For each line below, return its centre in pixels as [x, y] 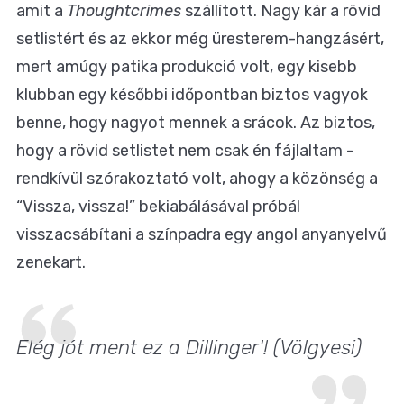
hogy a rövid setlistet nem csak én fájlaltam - [185, 150]
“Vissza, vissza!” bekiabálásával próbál [158, 206]
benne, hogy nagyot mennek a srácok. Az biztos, [196, 122]
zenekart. [51, 262]
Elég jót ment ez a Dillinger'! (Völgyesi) [192, 347]
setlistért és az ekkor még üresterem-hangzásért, [200, 38]
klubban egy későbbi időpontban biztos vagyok [192, 94]
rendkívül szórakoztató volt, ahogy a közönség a [197, 178]
